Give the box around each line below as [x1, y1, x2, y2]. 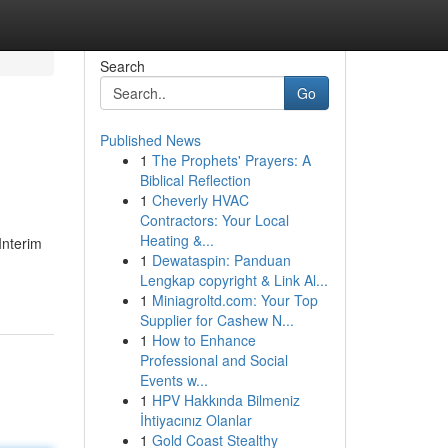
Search [99, 56, 145, 76]
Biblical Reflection [139, 170, 251, 190]
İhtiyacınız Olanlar [139, 410, 252, 430]
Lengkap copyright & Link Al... [139, 270, 328, 290]
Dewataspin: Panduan [151, 250, 291, 270]
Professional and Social [139, 350, 288, 370]
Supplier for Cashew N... [139, 310, 294, 330]
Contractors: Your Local [139, 210, 289, 230]
